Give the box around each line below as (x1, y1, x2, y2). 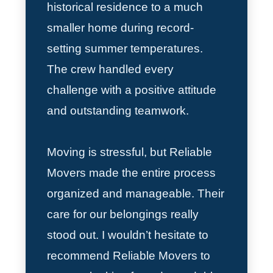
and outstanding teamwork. (47, 104, 190, 117)
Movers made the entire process (47, 166, 216, 179)
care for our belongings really (47, 207, 199, 221)
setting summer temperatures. (47, 41, 204, 55)
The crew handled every (47, 62, 174, 76)
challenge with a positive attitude (47, 83, 217, 96)
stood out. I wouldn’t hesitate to (47, 228, 209, 241)
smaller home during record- (47, 21, 194, 34)
